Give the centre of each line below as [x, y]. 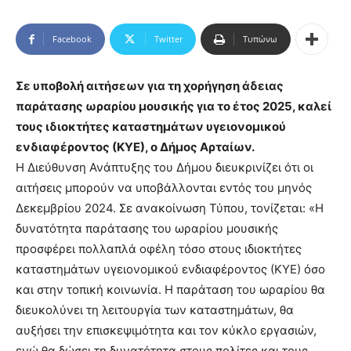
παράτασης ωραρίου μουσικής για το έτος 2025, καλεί [174, 107]
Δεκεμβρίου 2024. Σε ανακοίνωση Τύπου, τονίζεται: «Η [170, 208]
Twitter [168, 39]
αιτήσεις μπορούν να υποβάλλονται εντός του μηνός [164, 188]
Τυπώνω [260, 39]
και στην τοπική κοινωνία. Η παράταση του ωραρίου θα [170, 290]
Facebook [72, 39]
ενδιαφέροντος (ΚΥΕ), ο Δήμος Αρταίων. [135, 147]
